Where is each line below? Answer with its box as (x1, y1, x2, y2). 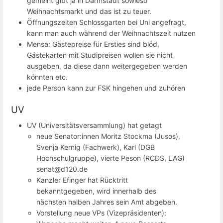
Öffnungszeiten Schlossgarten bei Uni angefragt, (27, 18, 186, 27)
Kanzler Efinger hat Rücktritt (36, 175, 128, 184)
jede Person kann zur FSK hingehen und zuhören (27, 84, 185, 93)
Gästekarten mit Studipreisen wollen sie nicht (27, 51, 173, 60)
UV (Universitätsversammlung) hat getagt (27, 120, 162, 129)
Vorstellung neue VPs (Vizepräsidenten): (36, 208, 167, 217)
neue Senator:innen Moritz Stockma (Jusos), (36, 131, 181, 140)
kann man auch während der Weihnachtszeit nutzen (27, 29, 196, 38)
